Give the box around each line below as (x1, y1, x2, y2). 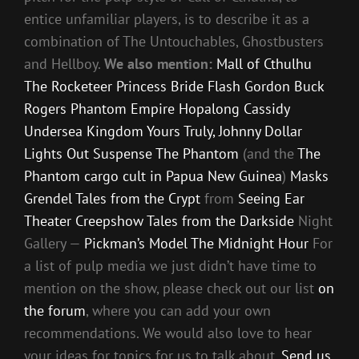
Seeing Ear (238, 188, 305, 208)
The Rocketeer (24, 76, 112, 95)
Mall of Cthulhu (216, 54, 312, 73)
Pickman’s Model (84, 233, 188, 252)
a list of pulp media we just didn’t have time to (24, 256, 317, 275)
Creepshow (75, 211, 143, 230)
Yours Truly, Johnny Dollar (147, 121, 302, 140)
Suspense (93, 143, 152, 163)
